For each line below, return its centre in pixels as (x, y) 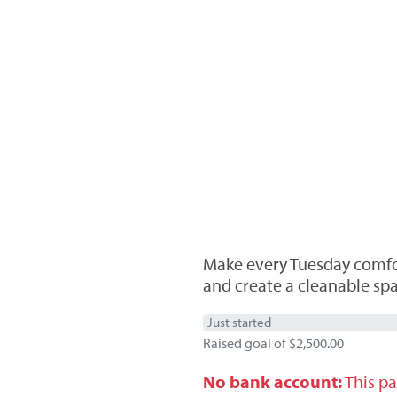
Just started (239, 322)
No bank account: (272, 381)
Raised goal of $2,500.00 (273, 343)
